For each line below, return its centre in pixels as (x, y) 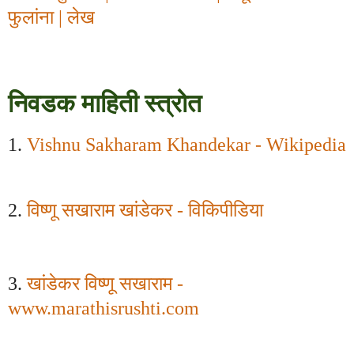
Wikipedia (306, 144)
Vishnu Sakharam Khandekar (139, 144)
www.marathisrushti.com (104, 309)
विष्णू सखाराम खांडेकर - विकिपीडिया (145, 210)
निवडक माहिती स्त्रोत (108, 104)
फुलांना (33, 18)
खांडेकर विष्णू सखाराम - (105, 284)
